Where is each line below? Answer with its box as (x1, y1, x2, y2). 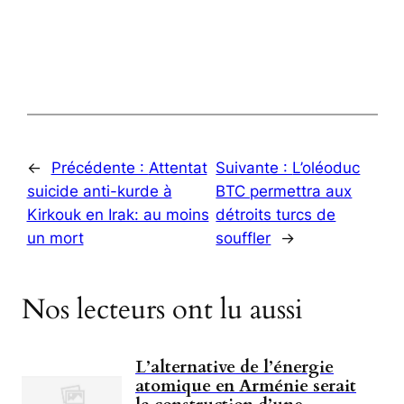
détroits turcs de (216, 205, 336, 224)
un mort (26, 228, 84, 247)
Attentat (148, 158, 207, 177)
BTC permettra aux (216, 181, 353, 200)
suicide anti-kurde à (26, 181, 172, 200)
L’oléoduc (292, 158, 361, 177)
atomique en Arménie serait (135, 374, 357, 399)
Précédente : (50, 158, 149, 177)
